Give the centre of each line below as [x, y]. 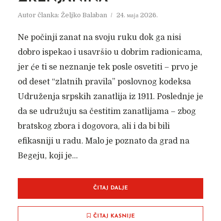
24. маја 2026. [137, 15]
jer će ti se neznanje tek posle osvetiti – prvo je [108, 67]
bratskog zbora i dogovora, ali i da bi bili [93, 126]
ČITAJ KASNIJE [114, 216]
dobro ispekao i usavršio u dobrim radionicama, [110, 52]
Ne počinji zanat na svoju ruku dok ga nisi [99, 37]
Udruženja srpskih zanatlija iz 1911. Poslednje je [110, 97]
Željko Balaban [84, 15]
